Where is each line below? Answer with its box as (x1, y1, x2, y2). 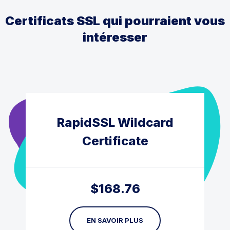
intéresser (83, 29, 147, 45)
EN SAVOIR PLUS (87, 216, 143, 224)
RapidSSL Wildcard (56, 114, 174, 130)
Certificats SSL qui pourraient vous (5, 13, 225, 28)
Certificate (82, 133, 148, 148)
